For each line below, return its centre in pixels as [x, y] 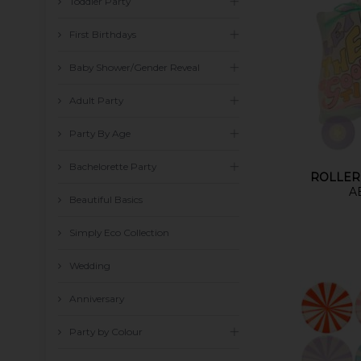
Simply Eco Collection [119, 232]
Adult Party [96, 100]
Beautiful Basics [106, 199]
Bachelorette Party [113, 166]
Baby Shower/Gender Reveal [135, 67]
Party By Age [100, 133]
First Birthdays [103, 34]
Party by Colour [106, 332]
